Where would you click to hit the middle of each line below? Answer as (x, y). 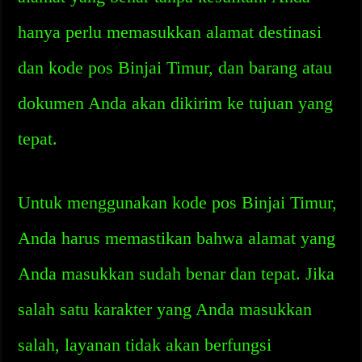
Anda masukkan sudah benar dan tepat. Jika (177, 274)
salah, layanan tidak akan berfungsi (145, 345)
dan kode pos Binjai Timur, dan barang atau (175, 67)
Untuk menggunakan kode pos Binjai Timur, (178, 202)
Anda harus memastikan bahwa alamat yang (177, 238)
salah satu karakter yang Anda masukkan (165, 309)
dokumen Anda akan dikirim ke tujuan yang (176, 103)
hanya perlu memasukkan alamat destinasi (170, 32)
